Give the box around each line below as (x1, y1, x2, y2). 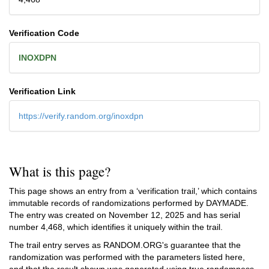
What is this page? (9, 162, 110, 180)
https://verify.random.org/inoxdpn (19, 110, 144, 121)
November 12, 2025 (109, 210, 184, 220)
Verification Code (9, 28, 79, 38)
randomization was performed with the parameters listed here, (9, 252, 245, 262)
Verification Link (9, 86, 76, 96)
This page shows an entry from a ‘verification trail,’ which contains (9, 186, 257, 196)
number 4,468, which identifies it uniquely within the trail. (9, 222, 223, 232)
